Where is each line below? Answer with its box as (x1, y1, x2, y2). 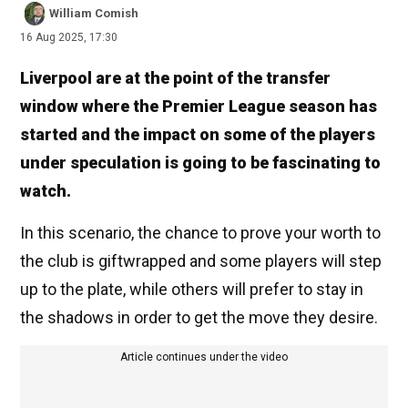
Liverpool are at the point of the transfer (20, 68, 331, 88)
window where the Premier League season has (20, 97, 377, 117)
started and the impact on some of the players (20, 125, 375, 145)
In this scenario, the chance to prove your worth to (20, 223, 381, 243)
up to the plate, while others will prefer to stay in (20, 280, 363, 300)
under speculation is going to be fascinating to (20, 153, 381, 173)
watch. (20, 181, 71, 201)
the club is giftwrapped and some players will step (20, 251, 382, 271)
